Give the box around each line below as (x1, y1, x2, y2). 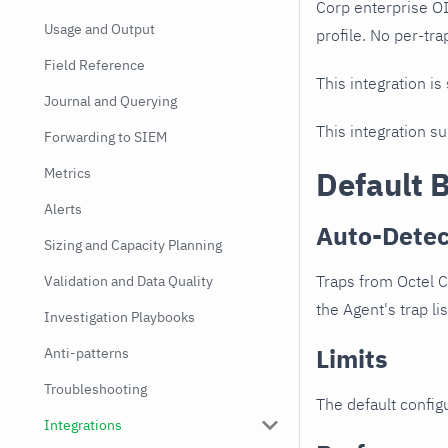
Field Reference (44, 56, 145, 74)
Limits (316, 342, 388, 376)
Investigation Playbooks (44, 308, 195, 326)
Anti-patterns (44, 344, 129, 362)
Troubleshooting (44, 380, 147, 398)
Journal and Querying (44, 92, 177, 110)
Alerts (44, 200, 82, 218)
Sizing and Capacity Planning (44, 236, 222, 254)
